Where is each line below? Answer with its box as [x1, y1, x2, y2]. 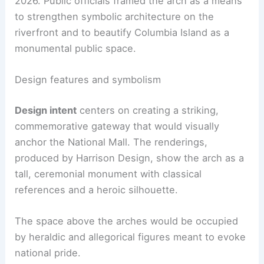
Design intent [15, 104, 77, 116]
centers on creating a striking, [77, 104, 219, 116]
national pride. [15, 247, 81, 259]
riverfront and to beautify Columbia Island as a [15, 26, 230, 38]
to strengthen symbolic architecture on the [15, 10, 214, 22]
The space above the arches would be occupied [15, 215, 239, 227]
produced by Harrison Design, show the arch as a [15, 151, 245, 164]
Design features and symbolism [15, 74, 161, 86]
